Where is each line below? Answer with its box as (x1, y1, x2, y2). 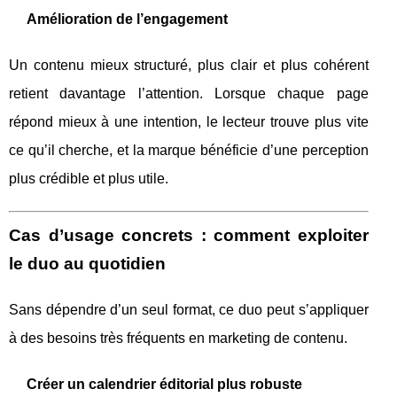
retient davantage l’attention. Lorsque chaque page (9, 86, 369, 101)
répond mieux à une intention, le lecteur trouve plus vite (9, 114, 369, 129)
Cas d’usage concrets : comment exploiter (9, 226, 369, 245)
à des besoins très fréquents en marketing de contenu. (9, 331, 347, 346)
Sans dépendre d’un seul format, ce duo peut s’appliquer (9, 302, 369, 317)
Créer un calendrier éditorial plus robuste (27, 377, 302, 392)
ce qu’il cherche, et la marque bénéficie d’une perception (9, 143, 369, 158)
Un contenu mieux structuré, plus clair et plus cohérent (9, 58, 369, 73)
